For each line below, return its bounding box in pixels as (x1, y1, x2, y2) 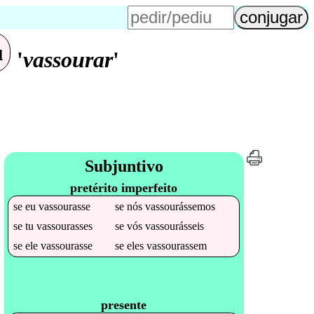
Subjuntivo (84, 156, 163, 175)
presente (101, 297, 147, 312)
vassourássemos (145, 200, 216, 212)
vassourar (23, 47, 114, 73)
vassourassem (146, 239, 207, 252)
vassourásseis (145, 219, 205, 232)
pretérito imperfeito (70, 180, 178, 195)
